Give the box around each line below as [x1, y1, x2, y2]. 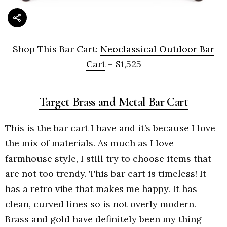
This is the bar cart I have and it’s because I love [5, 122, 215, 134]
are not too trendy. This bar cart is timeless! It [5, 168, 206, 180]
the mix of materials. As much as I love [5, 137, 174, 149]
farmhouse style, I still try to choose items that [5, 153, 211, 165]
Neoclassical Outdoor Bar [100, 43, 214, 55]
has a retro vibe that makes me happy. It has [5, 183, 197, 195]
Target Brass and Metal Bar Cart [39, 94, 188, 109]
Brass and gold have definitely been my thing [5, 213, 202, 225]
